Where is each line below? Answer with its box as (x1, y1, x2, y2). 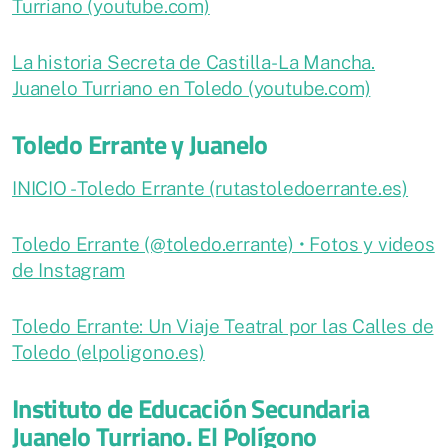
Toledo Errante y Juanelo (12, 125, 268, 165)
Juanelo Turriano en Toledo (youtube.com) (12, 77, 371, 100)
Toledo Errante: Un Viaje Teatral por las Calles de (12, 315, 434, 338)
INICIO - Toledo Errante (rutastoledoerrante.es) (12, 177, 409, 200)
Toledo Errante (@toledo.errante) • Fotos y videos (12, 233, 435, 256)
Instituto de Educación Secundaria (12, 389, 369, 429)
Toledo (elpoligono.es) (12, 341, 205, 364)
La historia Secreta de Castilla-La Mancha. (12, 51, 376, 74)
